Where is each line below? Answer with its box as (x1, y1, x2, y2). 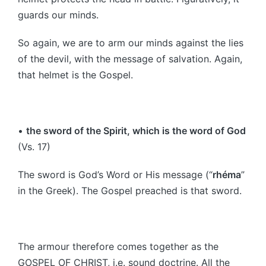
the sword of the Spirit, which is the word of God (26, 124, 246, 137)
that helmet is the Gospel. (18, 68, 133, 81)
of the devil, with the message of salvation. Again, (18, 52, 242, 65)
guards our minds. (18, 8, 99, 21)
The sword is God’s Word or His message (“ (18, 168, 213, 180)
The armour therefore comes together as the (18, 240, 218, 252)
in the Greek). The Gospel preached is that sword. (18, 184, 242, 197)
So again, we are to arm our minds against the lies (18, 36, 243, 49)
